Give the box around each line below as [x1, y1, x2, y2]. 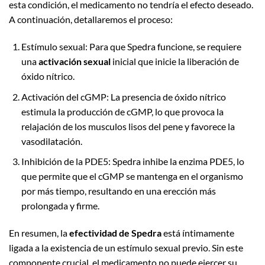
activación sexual [38, 56, 111, 67]
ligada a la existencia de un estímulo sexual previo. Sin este [9, 242, 243, 254]
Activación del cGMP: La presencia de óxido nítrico [21, 91, 226, 102]
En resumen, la [9, 227, 69, 239]
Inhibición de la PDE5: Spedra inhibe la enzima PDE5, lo [21, 156, 244, 167]
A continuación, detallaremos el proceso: [9, 14, 173, 25]
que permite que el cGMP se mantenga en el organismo [21, 170, 243, 182]
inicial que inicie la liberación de [110, 56, 239, 67]
